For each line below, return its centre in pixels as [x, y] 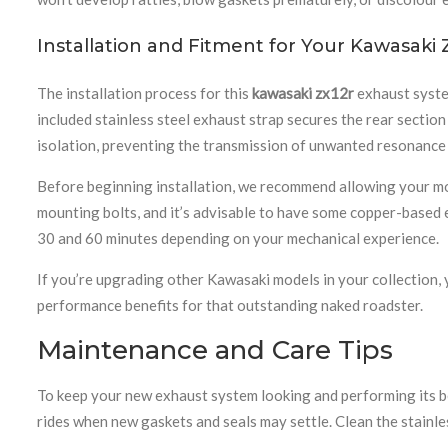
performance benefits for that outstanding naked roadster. [230, 304]
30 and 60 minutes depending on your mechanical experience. [238, 237]
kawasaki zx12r [303, 92]
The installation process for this [144, 92]
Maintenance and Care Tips [215, 349]
